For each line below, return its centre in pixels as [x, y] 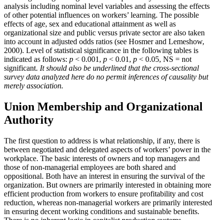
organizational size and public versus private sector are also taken [104, 33]
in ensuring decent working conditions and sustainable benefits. [102, 211]
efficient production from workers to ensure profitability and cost [104, 193]
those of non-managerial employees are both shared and [90, 167]
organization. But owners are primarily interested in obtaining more [108, 185]
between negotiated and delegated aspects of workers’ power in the [107, 149]
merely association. [34, 86]
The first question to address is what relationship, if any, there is [102, 140]
